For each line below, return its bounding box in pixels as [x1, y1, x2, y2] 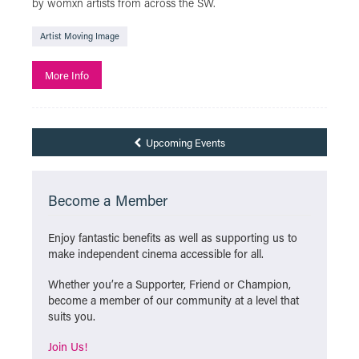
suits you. [48, 309, 95, 324]
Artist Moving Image [40, 30, 119, 42]
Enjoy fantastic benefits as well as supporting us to [48, 230, 297, 245]
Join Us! [48, 339, 87, 354]
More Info [45, 68, 89, 82]
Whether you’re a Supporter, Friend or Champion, [48, 276, 291, 292]
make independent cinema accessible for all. [48, 246, 264, 261]
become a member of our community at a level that [48, 292, 299, 308]
